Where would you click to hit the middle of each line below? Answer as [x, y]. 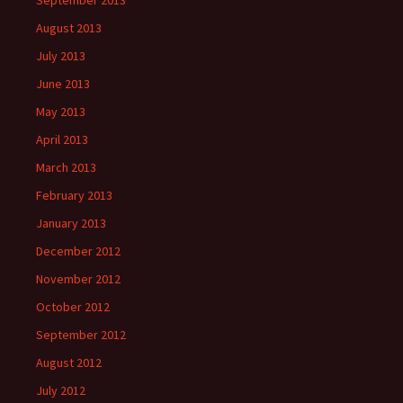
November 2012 [78, 279]
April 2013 [62, 139]
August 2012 [69, 363]
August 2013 [69, 28]
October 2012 [73, 307]
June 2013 [63, 84]
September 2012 [81, 335]
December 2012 [78, 251]
